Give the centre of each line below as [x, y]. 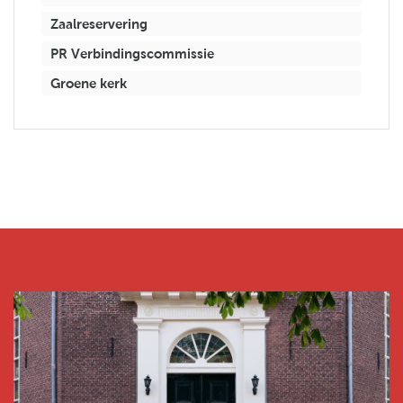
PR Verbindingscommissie [132, 54]
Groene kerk [89, 84]
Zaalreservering [99, 24]
